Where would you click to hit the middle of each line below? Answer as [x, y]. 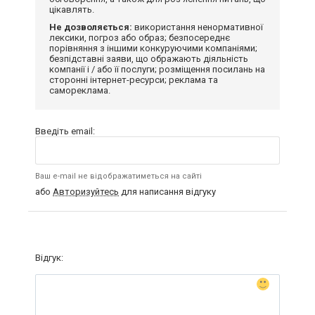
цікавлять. [72, 9]
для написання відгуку [167, 191]
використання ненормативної [198, 27]
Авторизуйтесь [86, 191]
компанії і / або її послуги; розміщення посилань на [157, 69]
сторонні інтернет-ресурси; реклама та [134, 79]
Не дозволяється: [91, 27]
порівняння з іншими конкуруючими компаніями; [153, 48]
